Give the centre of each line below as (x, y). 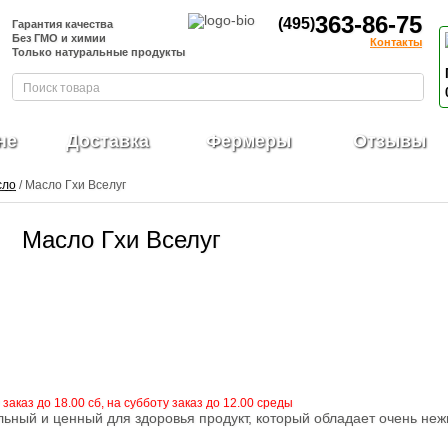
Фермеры (248, 141)
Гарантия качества (62, 24)
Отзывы (389, 141)
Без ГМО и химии (59, 38)
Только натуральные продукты (98, 52)
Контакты (396, 42)
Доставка (107, 141)
